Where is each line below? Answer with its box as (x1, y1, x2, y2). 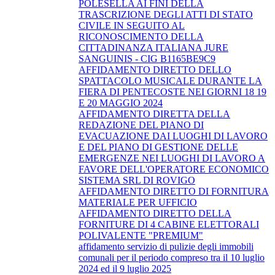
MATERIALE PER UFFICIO (79, 196, 197, 207)
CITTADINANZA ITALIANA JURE (79, 42, 228, 53)
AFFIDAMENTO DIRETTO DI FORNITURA (79, 185, 269, 196)
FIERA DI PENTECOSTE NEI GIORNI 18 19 (79, 86, 266, 97)
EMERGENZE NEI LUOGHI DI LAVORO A (79, 152, 265, 163)
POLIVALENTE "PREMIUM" (79, 230, 203, 241)
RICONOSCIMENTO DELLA (79, 31, 204, 42)
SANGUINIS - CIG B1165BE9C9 (79, 53, 215, 64)
